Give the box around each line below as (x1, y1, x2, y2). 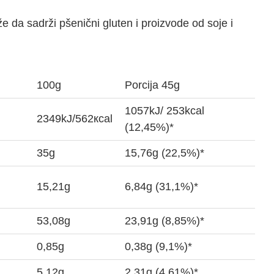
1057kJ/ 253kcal (125, 105, 205, 117)
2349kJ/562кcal (37, 113, 113, 125)
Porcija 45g (125, 79, 180, 91)
